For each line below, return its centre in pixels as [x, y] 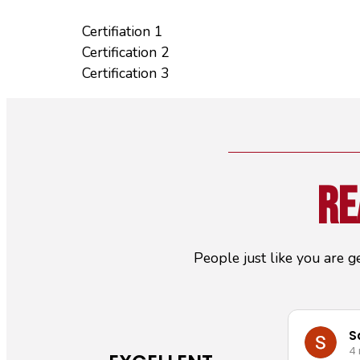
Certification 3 [126, 74]
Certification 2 [126, 53]
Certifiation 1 [123, 32]
